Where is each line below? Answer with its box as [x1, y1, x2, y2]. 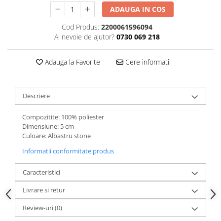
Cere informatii [123, 57, 171, 67]
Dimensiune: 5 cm [22, 122, 74, 131]
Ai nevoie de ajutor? [54, 32, 114, 41]
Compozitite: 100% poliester [22, 112, 104, 121]
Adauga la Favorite [42, 57, 100, 67]
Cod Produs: [61, 22, 99, 32]
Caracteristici [23, 168, 60, 177]
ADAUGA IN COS [110, 4, 166, 14]
